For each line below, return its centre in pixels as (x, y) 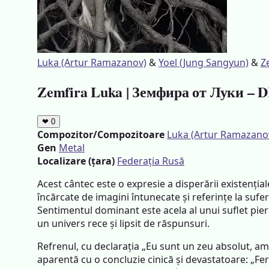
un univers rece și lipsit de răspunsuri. (123, 223)
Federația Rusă (151, 161)
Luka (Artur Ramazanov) (92, 62)
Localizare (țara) (76, 161)
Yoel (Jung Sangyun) (204, 62)
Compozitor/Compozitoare (101, 134)
